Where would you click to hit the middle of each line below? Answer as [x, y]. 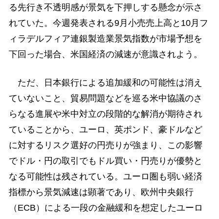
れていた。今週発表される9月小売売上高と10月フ [108, 23]
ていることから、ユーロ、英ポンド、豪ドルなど [105, 129]
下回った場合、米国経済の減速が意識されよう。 [105, 55]
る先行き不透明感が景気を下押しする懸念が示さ [105, 8]
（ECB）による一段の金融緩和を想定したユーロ [106, 208]
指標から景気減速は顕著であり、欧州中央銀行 [101, 192]
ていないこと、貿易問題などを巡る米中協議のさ [105, 98]
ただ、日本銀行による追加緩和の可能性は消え [105, 82]
